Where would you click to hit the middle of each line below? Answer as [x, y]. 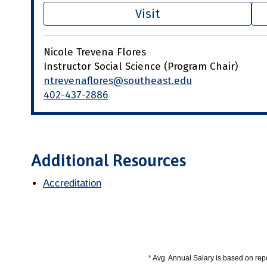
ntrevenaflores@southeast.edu [118, 80]
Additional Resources [108, 160]
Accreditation [72, 183]
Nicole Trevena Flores [95, 52]
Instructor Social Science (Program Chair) [141, 66]
